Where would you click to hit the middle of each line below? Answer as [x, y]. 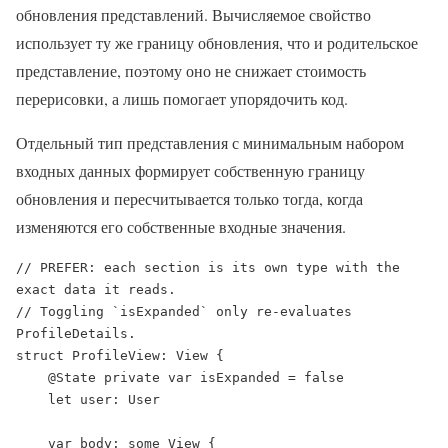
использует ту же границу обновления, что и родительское [217, 42]
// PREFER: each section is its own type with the [208, 267]
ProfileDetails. [76, 333]
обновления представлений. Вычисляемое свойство [193, 14]
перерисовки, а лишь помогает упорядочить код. [182, 98]
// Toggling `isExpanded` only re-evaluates [184, 311]
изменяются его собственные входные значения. [181, 226]
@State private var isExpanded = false [32, 377]
